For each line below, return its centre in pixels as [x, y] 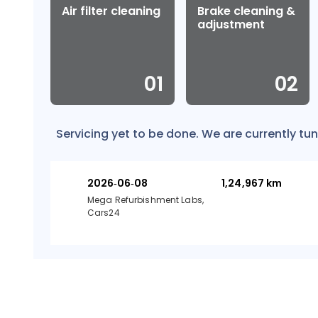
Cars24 [104, 213]
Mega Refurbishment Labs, [146, 200]
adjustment [231, 24]
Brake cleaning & [246, 11]
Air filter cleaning [111, 11]
